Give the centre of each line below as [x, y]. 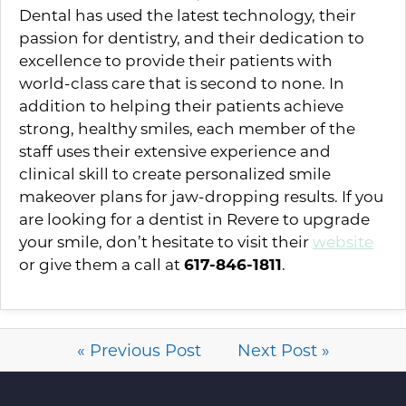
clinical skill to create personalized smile [175, 173]
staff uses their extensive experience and [175, 150]
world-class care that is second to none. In [182, 82]
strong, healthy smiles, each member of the [187, 128]
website [343, 241]
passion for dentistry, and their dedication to [192, 37]
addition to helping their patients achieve [181, 105]
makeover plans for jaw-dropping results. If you [201, 196]
